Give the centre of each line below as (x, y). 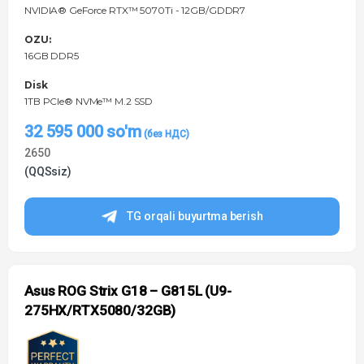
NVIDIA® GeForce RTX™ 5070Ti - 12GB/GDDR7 (135, 11)
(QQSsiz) (48, 172)
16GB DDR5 (52, 56)
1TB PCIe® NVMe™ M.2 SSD (89, 102)
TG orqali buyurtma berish (195, 217)
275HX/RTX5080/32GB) (100, 311)
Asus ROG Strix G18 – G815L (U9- (128, 291)
